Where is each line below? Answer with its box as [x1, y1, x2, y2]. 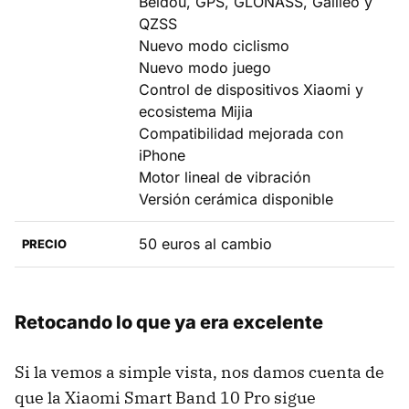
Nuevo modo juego [139, 58, 271, 78]
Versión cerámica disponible [139, 190, 333, 209]
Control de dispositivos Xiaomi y [139, 80, 363, 100]
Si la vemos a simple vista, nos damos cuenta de [15, 362, 384, 383]
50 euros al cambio [139, 235, 272, 254]
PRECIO [22, 236, 67, 252]
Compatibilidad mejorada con [139, 124, 343, 143]
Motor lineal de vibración [139, 168, 310, 187]
